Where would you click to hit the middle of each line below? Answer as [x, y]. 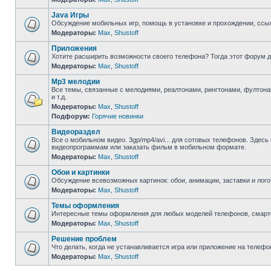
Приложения [74, 48]
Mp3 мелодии [76, 82]
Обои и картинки [80, 172]
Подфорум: [72, 116]
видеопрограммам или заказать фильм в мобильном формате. [149, 147]
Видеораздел [76, 132]
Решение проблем [84, 239]
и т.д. [59, 97]
